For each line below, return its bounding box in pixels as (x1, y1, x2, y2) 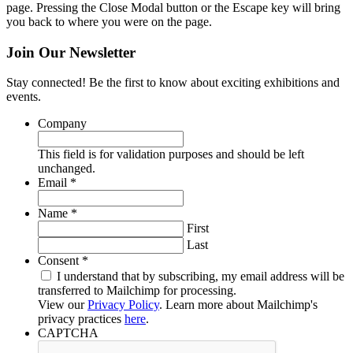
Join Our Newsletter (6, 43, 136, 61)
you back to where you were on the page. (6, 14, 212, 28)
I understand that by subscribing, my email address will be (57, 269, 344, 284)
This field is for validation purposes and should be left (38, 147, 304, 162)
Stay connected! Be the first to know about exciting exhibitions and (6, 76, 340, 90)
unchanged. (38, 162, 95, 176)
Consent (38, 254, 79, 268)
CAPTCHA (38, 326, 98, 340)
